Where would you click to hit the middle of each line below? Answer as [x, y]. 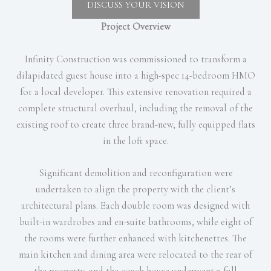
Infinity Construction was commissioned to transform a [135, 59]
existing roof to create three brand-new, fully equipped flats [135, 124]
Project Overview [135, 27]
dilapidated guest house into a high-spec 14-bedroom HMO [135, 75]
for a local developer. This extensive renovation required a [135, 92]
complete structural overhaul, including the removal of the [135, 108]
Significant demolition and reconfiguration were [135, 173]
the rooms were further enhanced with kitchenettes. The [135, 238]
